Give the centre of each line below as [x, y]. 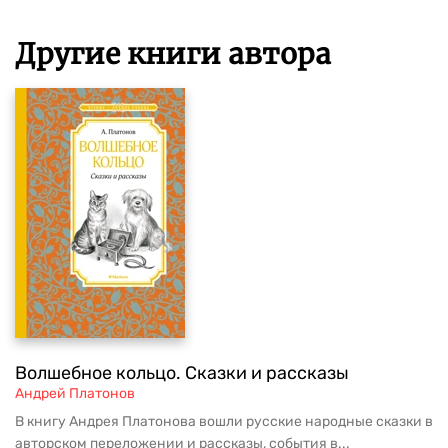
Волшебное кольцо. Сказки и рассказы [182, 373]
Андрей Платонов [75, 394]
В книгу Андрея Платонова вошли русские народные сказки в [224, 422]
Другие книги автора [173, 54]
